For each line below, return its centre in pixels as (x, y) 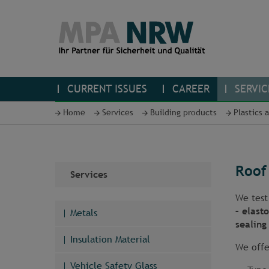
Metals (84, 213)
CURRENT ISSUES (106, 89)
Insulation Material (110, 240)
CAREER (189, 89)
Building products (183, 113)
